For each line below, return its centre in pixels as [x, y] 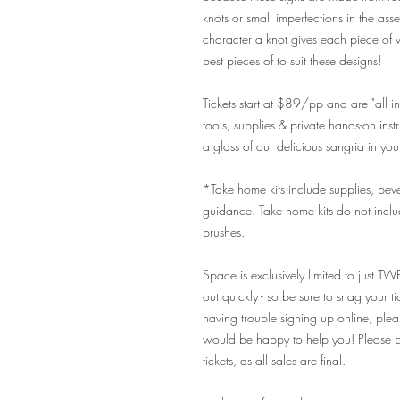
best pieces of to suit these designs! [296, 60]
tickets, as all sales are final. [274, 360]
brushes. [224, 232]
